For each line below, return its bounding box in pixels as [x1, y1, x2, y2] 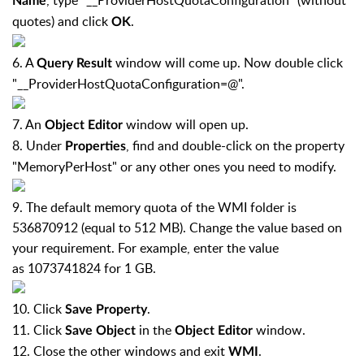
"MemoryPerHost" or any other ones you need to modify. [12, 158, 349, 175]
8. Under [12, 136, 65, 154]
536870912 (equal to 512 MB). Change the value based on [12, 219, 342, 236]
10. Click [12, 300, 65, 318]
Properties [65, 140, 126, 153]
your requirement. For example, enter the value [12, 239, 279, 257]
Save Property [65, 303, 147, 316]
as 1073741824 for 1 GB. [12, 259, 156, 277]
